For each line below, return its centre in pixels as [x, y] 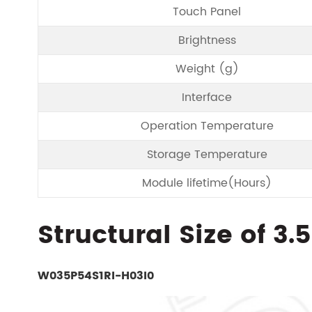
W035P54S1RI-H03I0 [95, 276]
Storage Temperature [207, 155]
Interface [207, 97]
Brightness [207, 40]
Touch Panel [207, 12]
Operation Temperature [207, 126]
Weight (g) [207, 69]
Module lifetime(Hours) [207, 183]
